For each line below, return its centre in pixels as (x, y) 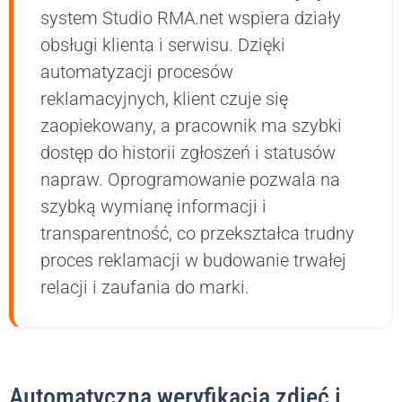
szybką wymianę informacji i (153, 207)
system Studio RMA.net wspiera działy (191, 18)
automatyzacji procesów (137, 72)
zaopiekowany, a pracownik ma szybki (191, 126)
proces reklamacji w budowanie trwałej (193, 261)
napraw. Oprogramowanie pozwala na (190, 180)
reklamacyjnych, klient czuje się (164, 99)
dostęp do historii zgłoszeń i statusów (188, 153)
